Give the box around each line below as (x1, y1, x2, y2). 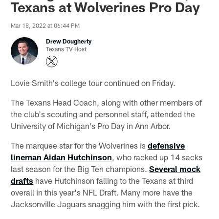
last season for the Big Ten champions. (11, 163, 150, 174)
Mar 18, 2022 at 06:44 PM (11, 22, 80, 29)
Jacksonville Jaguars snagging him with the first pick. (11, 198, 200, 209)
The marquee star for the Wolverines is (11, 140, 148, 150)
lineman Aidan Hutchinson (11, 152, 112, 162)
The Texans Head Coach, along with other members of (11, 97, 202, 107)
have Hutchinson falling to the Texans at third (33, 175, 194, 185)
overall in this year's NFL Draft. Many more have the (11, 187, 193, 197)
